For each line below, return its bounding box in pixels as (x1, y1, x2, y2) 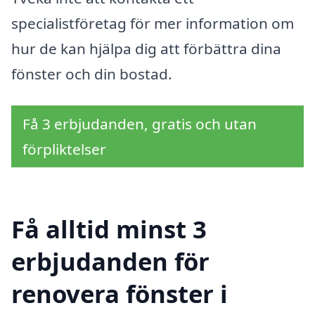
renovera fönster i (11, 277, 228, 311)
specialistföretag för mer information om (11, 13, 294, 33)
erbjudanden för (11, 245, 210, 278)
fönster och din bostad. (11, 63, 172, 84)
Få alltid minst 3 (11, 212, 207, 246)
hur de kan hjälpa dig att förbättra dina (11, 38, 281, 58)
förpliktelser (22, 139, 106, 160)
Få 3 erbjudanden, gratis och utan (22, 114, 257, 134)
